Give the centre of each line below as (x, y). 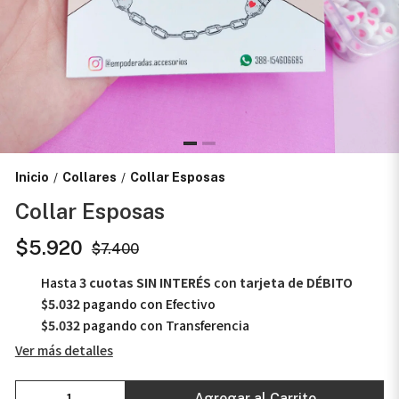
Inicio (32, 178)
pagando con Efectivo (147, 304)
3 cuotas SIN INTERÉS (145, 283)
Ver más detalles (64, 350)
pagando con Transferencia (164, 326)
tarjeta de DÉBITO (296, 283)
